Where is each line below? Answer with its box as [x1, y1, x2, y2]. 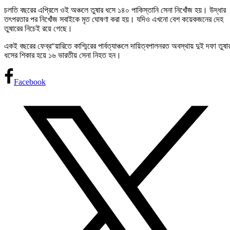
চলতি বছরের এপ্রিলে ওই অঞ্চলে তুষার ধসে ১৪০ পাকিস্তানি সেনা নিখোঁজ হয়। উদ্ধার [4, 6, 226, 15]
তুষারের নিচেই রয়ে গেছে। [4, 24, 72, 33]
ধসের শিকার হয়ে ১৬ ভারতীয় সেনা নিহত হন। [4, 51, 121, 60]
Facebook [13, 78, 46, 87]
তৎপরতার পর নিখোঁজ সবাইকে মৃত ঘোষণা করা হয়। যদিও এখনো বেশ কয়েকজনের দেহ [4, 15, 223, 24]
